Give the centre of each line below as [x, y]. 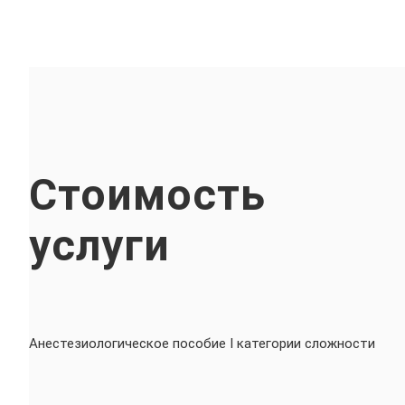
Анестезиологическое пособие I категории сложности [202, 343]
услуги [99, 245]
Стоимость [147, 194]
